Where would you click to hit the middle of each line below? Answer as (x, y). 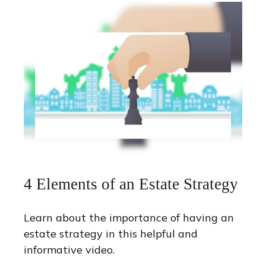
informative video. (69, 250)
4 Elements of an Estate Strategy (131, 184)
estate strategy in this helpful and (111, 234)
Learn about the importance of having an (129, 218)
